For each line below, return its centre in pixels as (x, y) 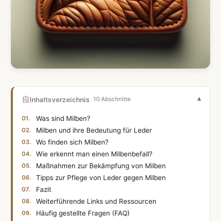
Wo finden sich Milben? (73, 142)
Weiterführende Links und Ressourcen (96, 201)
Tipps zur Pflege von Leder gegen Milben (101, 177)
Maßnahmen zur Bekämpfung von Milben (101, 166)
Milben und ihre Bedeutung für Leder (94, 130)
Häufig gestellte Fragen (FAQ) (83, 213)
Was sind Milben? (63, 118)
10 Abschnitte (112, 99)
